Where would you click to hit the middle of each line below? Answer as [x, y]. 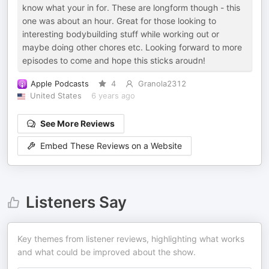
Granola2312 [162, 84]
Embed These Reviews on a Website [111, 146]
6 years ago [113, 96]
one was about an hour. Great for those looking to [119, 21]
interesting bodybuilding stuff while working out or [121, 34]
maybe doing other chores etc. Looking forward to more [132, 47]
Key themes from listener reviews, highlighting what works [131, 239]
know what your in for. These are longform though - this [131, 8]
